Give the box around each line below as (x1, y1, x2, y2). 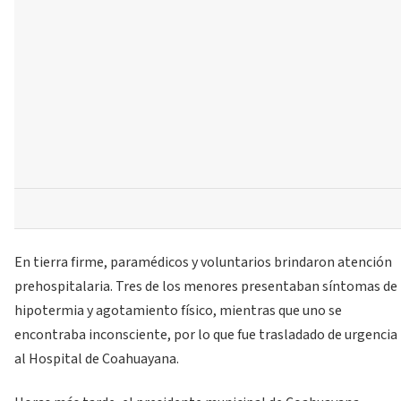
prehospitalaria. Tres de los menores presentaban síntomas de (14, 276, 397, 296)
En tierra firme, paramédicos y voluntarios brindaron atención (14, 252, 392, 272)
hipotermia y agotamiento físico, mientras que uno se (14, 300, 342, 320)
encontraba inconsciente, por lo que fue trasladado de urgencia (14, 324, 397, 345)
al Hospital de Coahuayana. (14, 348, 179, 369)
